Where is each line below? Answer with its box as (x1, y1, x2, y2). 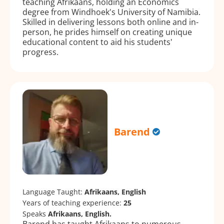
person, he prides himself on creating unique (22, 26, 192, 37)
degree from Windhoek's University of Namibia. (22, 6, 200, 17)
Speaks (22, 208, 48, 218)
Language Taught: (22, 186, 84, 196)
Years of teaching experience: (22, 197, 123, 207)
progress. (22, 46, 58, 57)
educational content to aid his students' (22, 36, 172, 47)
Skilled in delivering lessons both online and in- (22, 16, 198, 27)
